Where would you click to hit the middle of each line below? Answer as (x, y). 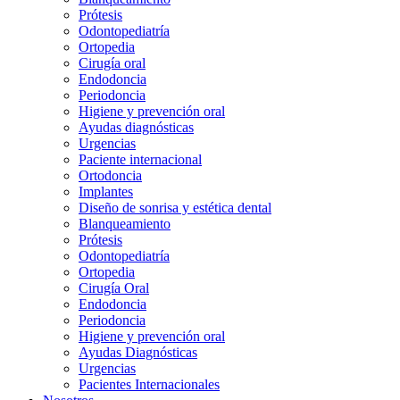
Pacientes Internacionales (149, 384)
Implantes (106, 192)
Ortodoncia (110, 175)
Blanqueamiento (125, 224)
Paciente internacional (140, 159)
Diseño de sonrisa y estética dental (175, 208)
